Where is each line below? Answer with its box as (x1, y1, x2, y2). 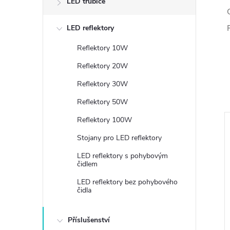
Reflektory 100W (77, 115, 132, 125)
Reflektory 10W (77, 43, 128, 53)
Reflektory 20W (77, 61, 128, 71)
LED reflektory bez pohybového (77, 177, 178, 187)
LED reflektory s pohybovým (77, 151, 168, 161)
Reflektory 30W (77, 79, 128, 89)
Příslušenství (68, 215, 110, 225)
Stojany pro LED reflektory (77, 133, 162, 143)
